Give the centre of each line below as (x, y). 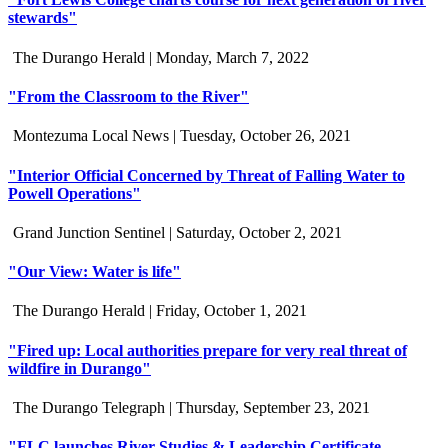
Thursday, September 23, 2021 (273, 407)
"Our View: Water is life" (94, 272)
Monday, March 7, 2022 (232, 57)
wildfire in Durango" (79, 368)
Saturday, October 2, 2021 (259, 232)
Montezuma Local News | (96, 136)
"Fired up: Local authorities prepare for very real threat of (207, 350)
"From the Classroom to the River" (128, 96)
